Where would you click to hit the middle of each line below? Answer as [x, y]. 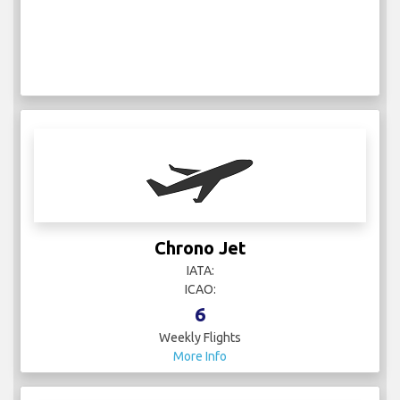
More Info [200, 357]
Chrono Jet [200, 248]
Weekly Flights [200, 338]
